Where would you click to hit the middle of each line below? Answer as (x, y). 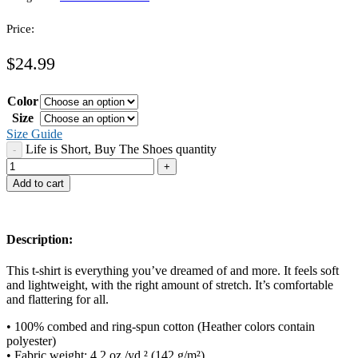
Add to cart (38, 184)
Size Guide (34, 134)
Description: (40, 240)
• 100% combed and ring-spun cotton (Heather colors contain (161, 327)
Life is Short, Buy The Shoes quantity (121, 149)
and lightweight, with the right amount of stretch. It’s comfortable (170, 285)
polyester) (31, 341)
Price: (20, 28)
